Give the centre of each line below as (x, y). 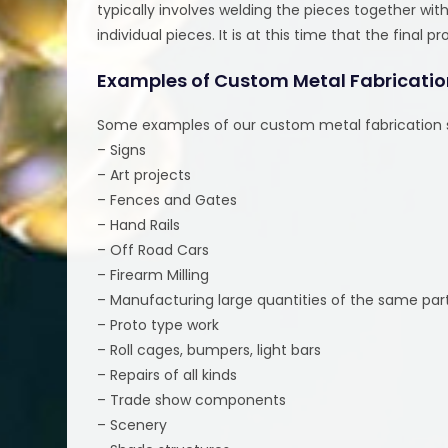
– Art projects (144, 174)
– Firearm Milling (153, 274)
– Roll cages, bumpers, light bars (209, 349)
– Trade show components (192, 399)
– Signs (122, 149)
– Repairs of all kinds (167, 374)
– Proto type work (158, 324)
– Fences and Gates (167, 199)
